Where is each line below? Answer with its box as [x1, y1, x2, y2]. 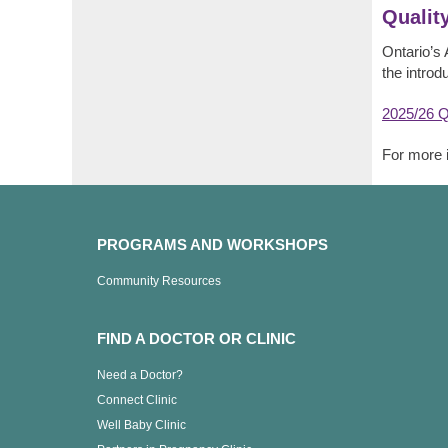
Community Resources [97, 273, 221, 288]
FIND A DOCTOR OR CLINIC [97, 329, 296, 347]
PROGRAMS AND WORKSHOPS [97, 235, 328, 253]
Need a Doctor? [97, 367, 183, 382]
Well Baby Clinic [97, 417, 186, 432]
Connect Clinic [97, 392, 177, 407]
